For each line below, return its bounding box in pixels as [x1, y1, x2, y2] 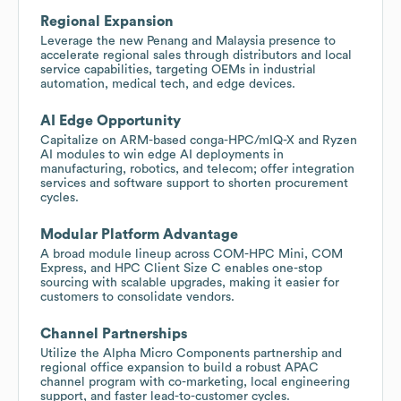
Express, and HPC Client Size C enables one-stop [40, 261, 322, 275]
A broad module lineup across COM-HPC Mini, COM [40, 247, 343, 260]
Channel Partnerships [40, 326, 187, 341]
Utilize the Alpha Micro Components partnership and [40, 346, 342, 360]
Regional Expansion [40, 13, 174, 29]
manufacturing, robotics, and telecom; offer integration [40, 162, 354, 175]
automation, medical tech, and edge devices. [40, 77, 295, 90]
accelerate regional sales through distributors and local [40, 48, 352, 62]
